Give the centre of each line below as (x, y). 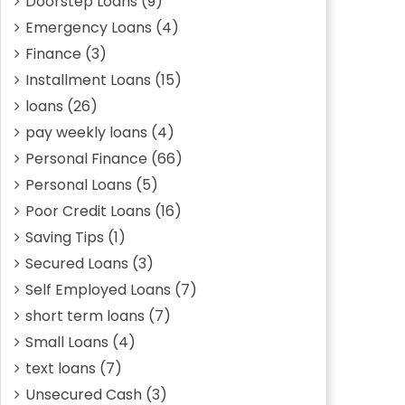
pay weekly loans (86, 132)
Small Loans (67, 342)
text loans (61, 368)
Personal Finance (86, 159)
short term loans (85, 316)
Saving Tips (65, 237)
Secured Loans (77, 264)
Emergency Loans (89, 28)
